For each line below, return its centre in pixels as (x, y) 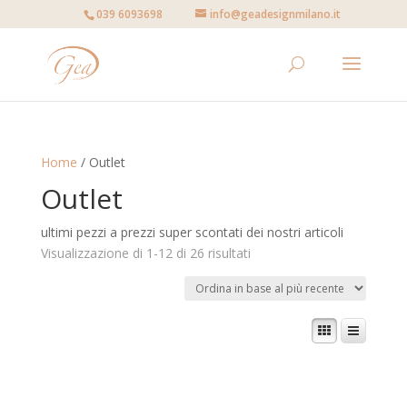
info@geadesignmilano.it (276, 14)
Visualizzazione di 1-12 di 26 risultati (145, 253)
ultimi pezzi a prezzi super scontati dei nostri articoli (192, 232)
